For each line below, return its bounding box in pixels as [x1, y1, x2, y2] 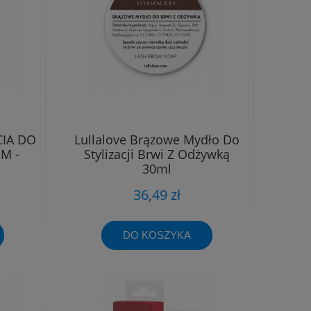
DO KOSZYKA [122, 228, 191, 241]
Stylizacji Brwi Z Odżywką [83, 145, 230, 162]
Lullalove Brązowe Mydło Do [74, 131, 239, 148]
